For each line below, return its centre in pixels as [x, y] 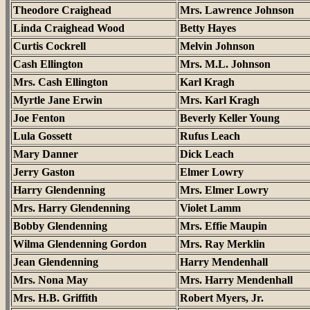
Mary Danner [46, 154]
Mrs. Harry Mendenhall [236, 280]
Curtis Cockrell [49, 46]
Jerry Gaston [44, 172]
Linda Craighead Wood [69, 28]
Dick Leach [207, 154]
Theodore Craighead [62, 10]
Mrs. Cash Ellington [61, 82]
